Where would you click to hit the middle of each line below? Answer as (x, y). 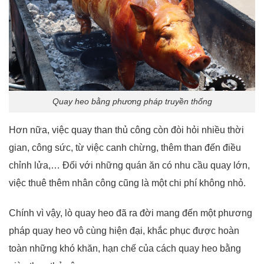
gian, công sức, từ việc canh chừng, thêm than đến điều (125, 148)
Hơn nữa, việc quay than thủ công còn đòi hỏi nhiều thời (126, 130)
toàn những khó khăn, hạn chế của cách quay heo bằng (125, 248)
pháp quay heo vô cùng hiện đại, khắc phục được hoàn (124, 230)
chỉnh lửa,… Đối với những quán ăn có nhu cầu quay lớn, (129, 165)
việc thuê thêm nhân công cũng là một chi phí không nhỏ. (127, 183)
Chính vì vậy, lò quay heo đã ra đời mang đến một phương (131, 213)
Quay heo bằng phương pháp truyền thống (132, 102)
